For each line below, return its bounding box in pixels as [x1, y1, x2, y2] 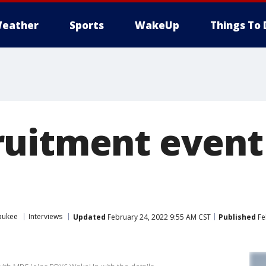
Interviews [28, 211, 62, 221]
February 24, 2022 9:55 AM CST [106, 211, 211, 222]
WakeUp [135, 18, 179, 32]
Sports [69, 18, 104, 32]
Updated [73, 211, 106, 222]
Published [218, 211, 256, 222]
